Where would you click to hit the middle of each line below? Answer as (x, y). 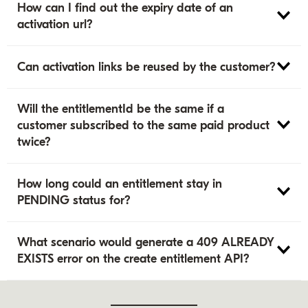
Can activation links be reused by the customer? (147, 67)
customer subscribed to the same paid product (144, 125)
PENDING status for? (74, 200)
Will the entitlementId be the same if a (121, 109)
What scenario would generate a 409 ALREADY (146, 242)
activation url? (55, 25)
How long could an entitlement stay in (120, 184)
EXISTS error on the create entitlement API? (134, 259)
